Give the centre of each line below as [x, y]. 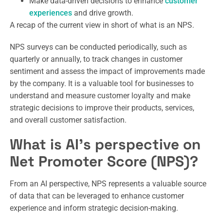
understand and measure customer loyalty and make [100, 95]
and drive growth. [103, 13]
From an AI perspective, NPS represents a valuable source [108, 183]
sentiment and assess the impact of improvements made [107, 71]
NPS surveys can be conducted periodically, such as [98, 47]
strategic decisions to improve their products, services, [102, 108]
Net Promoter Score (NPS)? [104, 161]
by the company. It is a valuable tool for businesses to [102, 83]
